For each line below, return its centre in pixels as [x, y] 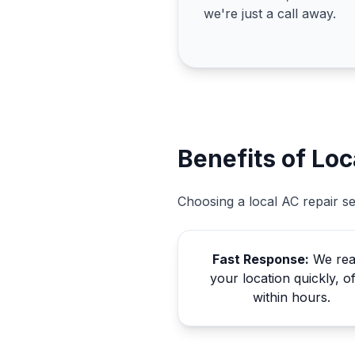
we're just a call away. [270, 13]
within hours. [292, 297]
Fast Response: [261, 259]
